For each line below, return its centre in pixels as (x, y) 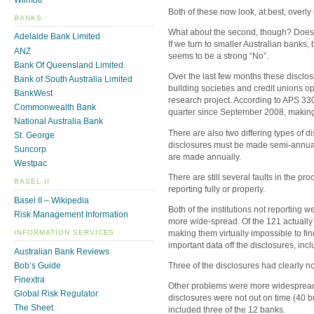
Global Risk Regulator (56, 294)
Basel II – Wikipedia (52, 200)
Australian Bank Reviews (62, 251)
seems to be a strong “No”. (218, 56)
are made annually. (205, 157)
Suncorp (30, 150)
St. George (34, 136)
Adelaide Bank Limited (57, 37)
